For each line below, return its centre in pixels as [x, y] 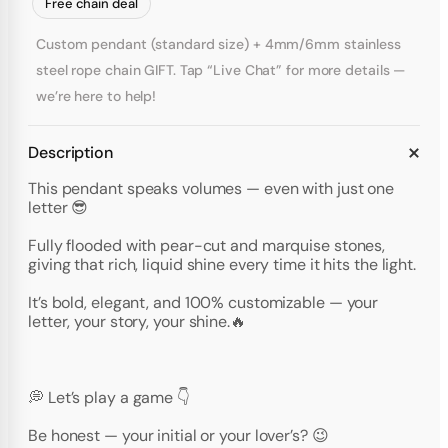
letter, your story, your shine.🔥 [137, 322]
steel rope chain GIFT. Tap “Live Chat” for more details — [221, 70]
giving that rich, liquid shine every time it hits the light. [222, 265]
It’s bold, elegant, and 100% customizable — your [203, 303]
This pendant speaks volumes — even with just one [211, 189]
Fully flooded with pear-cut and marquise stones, [207, 246]
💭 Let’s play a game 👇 [109, 398]
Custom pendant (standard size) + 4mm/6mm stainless [218, 44]
